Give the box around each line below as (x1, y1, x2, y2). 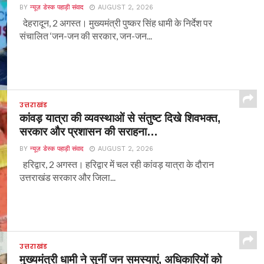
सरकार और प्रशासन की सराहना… (19, 125, 159, 138)
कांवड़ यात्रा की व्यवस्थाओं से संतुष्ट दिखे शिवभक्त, (19, 111, 221, 124)
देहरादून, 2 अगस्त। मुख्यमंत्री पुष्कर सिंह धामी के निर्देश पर (19, 16, 213, 28)
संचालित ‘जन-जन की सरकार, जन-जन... (19, 29, 153, 41)
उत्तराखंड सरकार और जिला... (19, 171, 116, 183)
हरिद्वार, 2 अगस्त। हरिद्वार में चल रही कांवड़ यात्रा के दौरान (19, 158, 214, 170)
